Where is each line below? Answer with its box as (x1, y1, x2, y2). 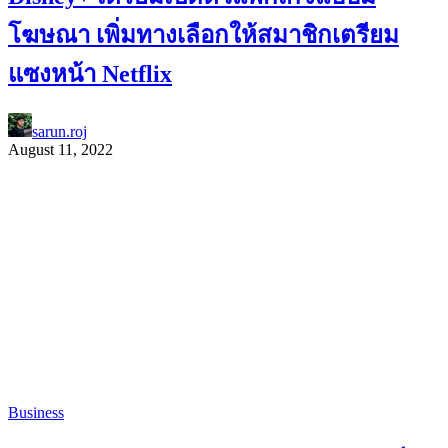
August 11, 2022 (8, 141, 113, 158)
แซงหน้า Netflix (8, 61, 172, 88)
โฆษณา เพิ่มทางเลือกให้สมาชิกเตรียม (8, 22, 399, 49)
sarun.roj (32, 123, 87, 140)
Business (8, 403, 64, 421)
